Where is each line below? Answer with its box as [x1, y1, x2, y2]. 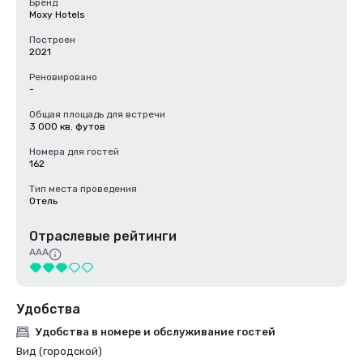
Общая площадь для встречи [29, 109, 165, 120]
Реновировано [29, 71, 97, 83]
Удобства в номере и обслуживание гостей [36, 326, 275, 338]
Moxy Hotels [29, 9, 85, 20]
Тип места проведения [29, 183, 137, 194]
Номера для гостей [29, 146, 119, 157]
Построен [29, 34, 75, 45]
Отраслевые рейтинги [29, 228, 177, 244]
